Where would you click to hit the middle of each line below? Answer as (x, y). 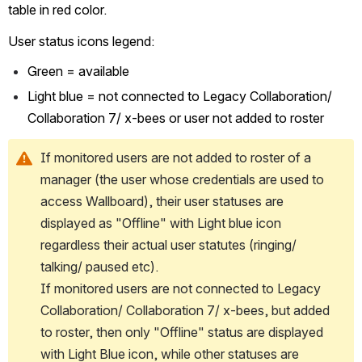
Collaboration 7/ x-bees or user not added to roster (177, 118)
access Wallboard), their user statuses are (162, 201)
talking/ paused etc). (99, 266)
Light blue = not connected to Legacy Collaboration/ (180, 96)
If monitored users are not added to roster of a (176, 157)
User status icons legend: (81, 41)
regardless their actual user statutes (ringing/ (168, 244)
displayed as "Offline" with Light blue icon (161, 223)
